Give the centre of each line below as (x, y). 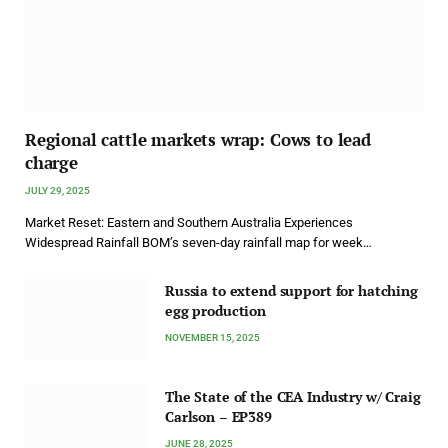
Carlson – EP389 (218, 417)
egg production (216, 310)
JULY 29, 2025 (57, 190)
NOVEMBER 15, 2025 (212, 337)
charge (51, 162)
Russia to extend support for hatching (291, 290)
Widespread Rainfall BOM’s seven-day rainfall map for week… (198, 242)
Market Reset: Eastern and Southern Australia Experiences (189, 222)
